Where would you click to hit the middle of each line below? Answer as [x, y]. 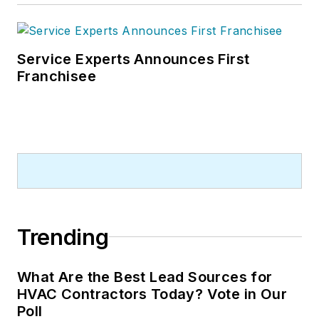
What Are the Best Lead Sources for [145, 277]
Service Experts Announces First [134, 59]
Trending [63, 237]
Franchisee [57, 76]
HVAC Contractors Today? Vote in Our [152, 294]
